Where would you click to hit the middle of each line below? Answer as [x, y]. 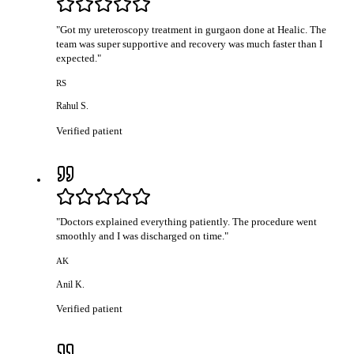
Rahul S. [73, 106]
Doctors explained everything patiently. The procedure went [189, 221]
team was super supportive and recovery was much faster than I [190, 43]
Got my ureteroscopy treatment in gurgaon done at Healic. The [194, 29]
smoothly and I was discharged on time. [141, 235]
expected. [77, 58]
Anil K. [71, 284]
